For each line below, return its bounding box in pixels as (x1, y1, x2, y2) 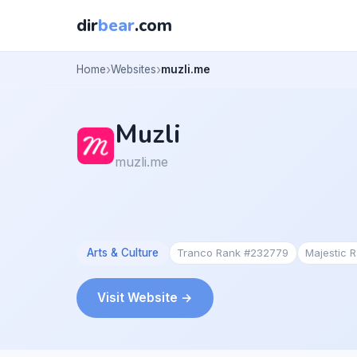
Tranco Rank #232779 (177, 245, 289, 259)
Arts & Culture (86, 245, 159, 259)
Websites (111, 62, 156, 76)
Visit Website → (97, 289, 193, 305)
